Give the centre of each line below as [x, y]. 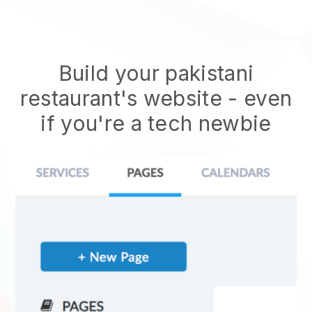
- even [260, 98]
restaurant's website [124, 98]
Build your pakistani [156, 73]
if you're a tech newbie [156, 123]
